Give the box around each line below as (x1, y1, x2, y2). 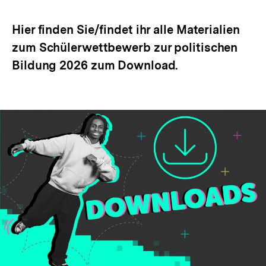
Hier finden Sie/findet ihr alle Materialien (12, 23, 240, 37)
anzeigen (23, 7, 67, 20)
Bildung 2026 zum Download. (12, 58, 178, 72)
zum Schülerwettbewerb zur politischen (12, 40, 238, 55)
